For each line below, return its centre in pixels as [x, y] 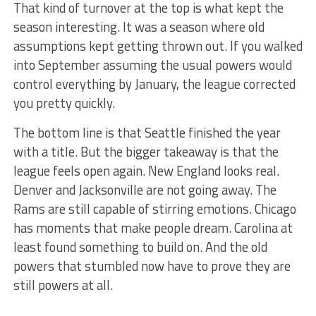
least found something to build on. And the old [140, 247]
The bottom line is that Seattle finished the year [147, 132]
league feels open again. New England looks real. [146, 170]
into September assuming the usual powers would [152, 65]
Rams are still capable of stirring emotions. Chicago [154, 208]
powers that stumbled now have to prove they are [152, 266]
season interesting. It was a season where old [139, 26]
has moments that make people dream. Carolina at [153, 227]
